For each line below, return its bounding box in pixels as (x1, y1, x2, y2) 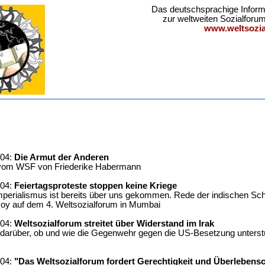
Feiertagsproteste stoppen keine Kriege (14, 181, 177, 190)
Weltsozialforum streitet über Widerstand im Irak (14, 219, 214, 228)
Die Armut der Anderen (14, 153, 109, 162)
